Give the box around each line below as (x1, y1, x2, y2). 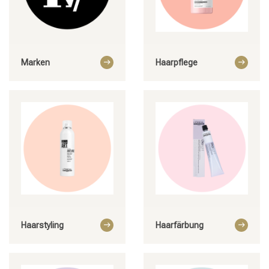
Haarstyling (21, 220, 64, 230)
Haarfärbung (156, 220, 204, 230)
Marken (21, 57, 50, 67)
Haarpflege (156, 57, 198, 67)
